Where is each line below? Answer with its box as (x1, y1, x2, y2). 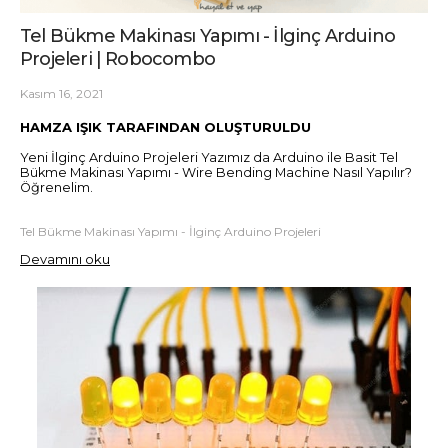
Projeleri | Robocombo (20, 48, 215, 71)
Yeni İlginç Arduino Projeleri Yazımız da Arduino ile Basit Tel (20, 149, 398, 165)
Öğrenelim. (20, 179, 93, 195)
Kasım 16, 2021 (20, 86, 103, 102)
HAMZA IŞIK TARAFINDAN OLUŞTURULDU (20, 119, 311, 136)
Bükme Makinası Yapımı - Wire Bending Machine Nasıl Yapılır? (20, 164, 412, 180)
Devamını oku (20, 250, 110, 267)
